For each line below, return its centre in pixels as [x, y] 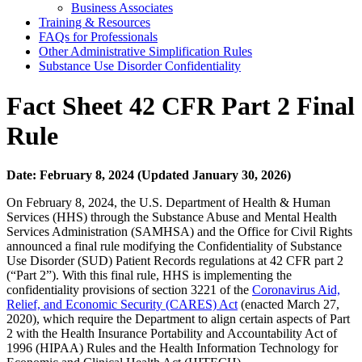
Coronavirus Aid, [296, 290]
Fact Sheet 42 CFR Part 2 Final [181, 105]
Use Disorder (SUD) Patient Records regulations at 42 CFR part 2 [175, 261]
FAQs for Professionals [98, 37]
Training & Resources [95, 23]
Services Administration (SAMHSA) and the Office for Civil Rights [179, 232]
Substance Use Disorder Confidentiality [140, 66]
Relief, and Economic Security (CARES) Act [122, 305]
